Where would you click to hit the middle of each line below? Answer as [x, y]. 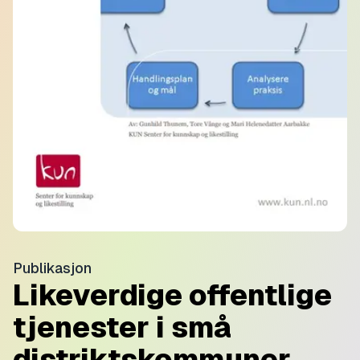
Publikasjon [52, 268]
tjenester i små [122, 328]
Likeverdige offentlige [172, 296]
